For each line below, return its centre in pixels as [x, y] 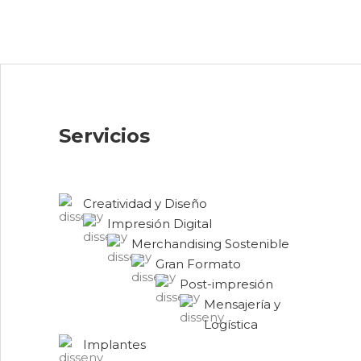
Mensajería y [242, 304]
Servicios [104, 135]
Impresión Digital [160, 223]
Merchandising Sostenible [210, 243]
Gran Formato [198, 263]
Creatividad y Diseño [145, 203]
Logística [231, 324]
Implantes [114, 344]
